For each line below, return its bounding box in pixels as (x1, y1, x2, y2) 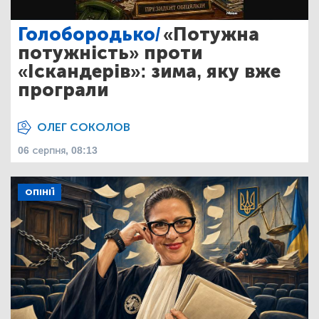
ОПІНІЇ (25, 187, 54, 197)
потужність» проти (18, 41, 203, 64)
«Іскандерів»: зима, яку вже (18, 60, 281, 83)
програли (18, 78, 109, 101)
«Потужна (163, 23, 259, 46)
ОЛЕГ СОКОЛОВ (37, 120, 130, 134)
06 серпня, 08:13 (18, 144, 98, 157)
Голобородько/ (18, 23, 160, 46)
